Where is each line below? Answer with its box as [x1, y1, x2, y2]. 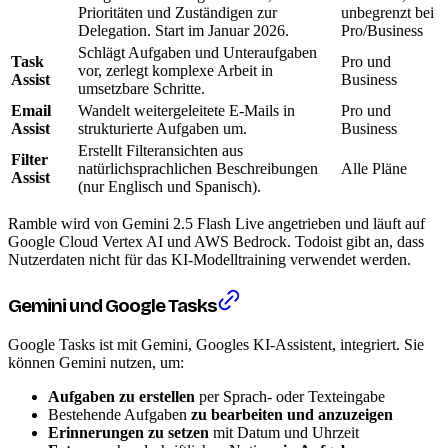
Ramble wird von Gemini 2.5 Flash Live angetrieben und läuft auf [8, 215, 425, 233]
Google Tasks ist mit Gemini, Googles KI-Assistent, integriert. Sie [8, 335, 424, 353]
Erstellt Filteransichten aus [78, 142, 243, 160]
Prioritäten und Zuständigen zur [78, 4, 277, 22]
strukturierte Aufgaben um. [78, 120, 247, 138]
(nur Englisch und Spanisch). [78, 178, 261, 196]
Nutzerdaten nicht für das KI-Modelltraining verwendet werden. [8, 251, 411, 269]
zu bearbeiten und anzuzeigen [191, 405, 393, 423]
